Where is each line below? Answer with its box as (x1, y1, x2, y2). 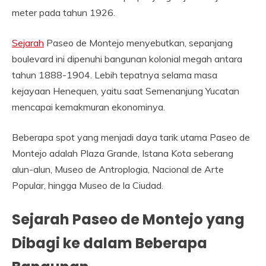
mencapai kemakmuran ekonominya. (12, 101, 165, 113)
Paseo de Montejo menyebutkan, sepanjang (44, 37, 233, 49)
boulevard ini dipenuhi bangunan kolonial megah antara (12, 53, 242, 65)
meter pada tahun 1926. (12, 7, 115, 19)
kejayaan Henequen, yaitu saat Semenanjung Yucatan (12, 85, 239, 97)
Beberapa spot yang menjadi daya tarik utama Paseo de (12, 131, 250, 144)
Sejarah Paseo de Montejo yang (12, 210, 245, 230)
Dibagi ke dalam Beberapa (12, 233, 207, 254)
